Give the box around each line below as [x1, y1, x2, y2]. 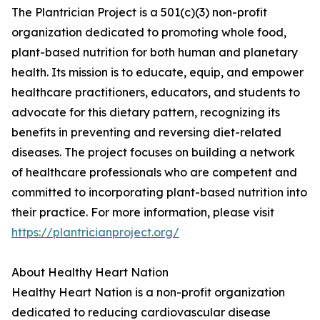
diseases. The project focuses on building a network [11, 145, 295, 160]
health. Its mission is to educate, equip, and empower [11, 65, 304, 80]
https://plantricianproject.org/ [11, 225, 179, 240]
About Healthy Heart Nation [11, 265, 169, 280]
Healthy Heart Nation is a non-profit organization [11, 285, 285, 300]
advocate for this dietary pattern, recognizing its [11, 105, 280, 120]
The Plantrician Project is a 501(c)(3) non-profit [11, 5, 267, 20]
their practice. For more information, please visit [11, 205, 274, 220]
